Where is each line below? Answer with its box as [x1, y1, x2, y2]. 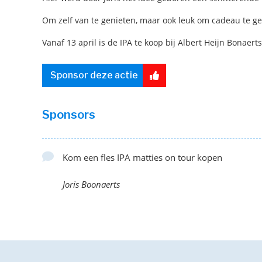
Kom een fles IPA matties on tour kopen [63, 151, 222, 163]
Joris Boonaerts [63, 178, 120, 190]
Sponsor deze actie [50, 69, 138, 81]
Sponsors [42, 107, 95, 122]
